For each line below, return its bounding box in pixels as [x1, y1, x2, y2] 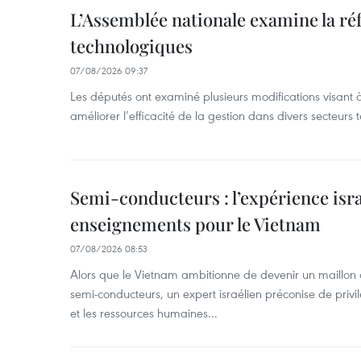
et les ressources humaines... [70, 304, 218, 321]
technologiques [70, 33, 193, 58]
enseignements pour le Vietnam [70, 211, 321, 236]
